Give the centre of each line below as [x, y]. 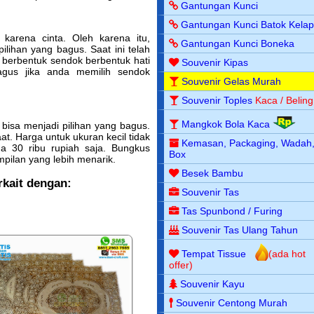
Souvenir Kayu [213, 284]
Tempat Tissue [214, 253]
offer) [181, 265]
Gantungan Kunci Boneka [238, 43]
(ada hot [287, 253]
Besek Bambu [213, 173]
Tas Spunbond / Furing [232, 211]
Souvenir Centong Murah [232, 302]
